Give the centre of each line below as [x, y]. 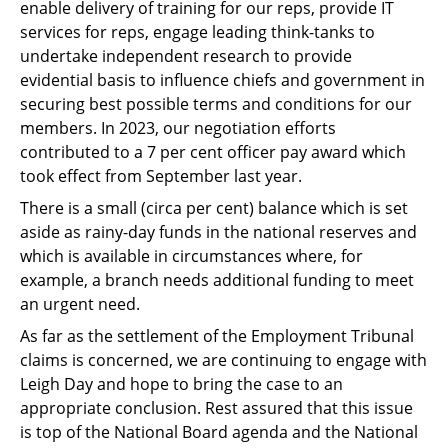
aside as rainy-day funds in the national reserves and [218, 231]
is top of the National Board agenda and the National [219, 431]
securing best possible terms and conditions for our [216, 103]
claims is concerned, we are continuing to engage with [223, 359]
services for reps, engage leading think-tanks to [197, 31]
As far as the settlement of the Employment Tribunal [217, 335]
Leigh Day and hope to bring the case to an [181, 383]
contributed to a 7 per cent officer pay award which [213, 151]
